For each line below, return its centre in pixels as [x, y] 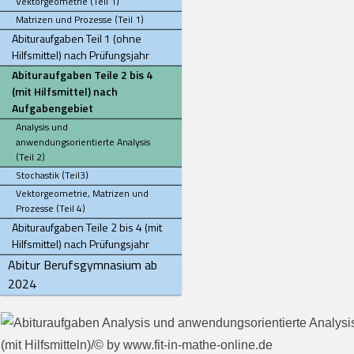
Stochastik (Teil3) [52, 175]
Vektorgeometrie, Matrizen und [82, 193]
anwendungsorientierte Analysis [83, 142]
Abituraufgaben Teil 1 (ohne [77, 38]
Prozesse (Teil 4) [51, 208]
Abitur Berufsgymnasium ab [83, 265]
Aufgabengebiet [53, 108]
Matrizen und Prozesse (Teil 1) [80, 19]
